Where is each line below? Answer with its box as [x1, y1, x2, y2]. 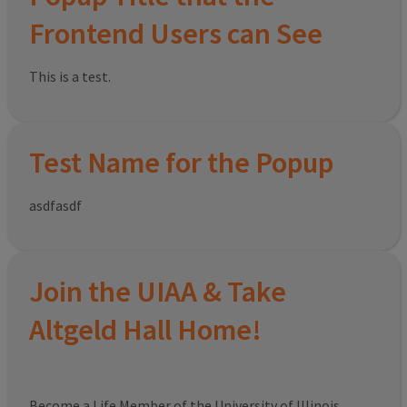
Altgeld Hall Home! [29, 312, 262, 349]
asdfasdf [29, 196, 82, 215]
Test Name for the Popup [29, 144, 333, 182]
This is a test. [29, 67, 111, 86]
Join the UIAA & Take [29, 273, 286, 311]
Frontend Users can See [29, 15, 323, 53]
